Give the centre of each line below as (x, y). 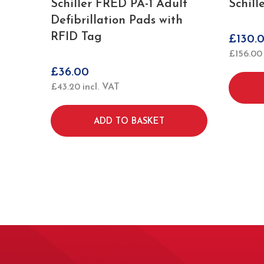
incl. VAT (101, 87)
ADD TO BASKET (129, 122)
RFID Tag (76, 37)
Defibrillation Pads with (117, 21)
